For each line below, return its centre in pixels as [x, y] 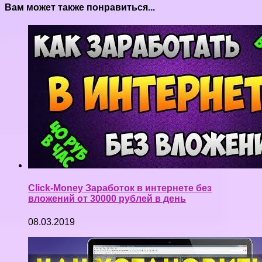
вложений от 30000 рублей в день [107, 199]
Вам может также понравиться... [80, 7]
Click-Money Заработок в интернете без [120, 188]
